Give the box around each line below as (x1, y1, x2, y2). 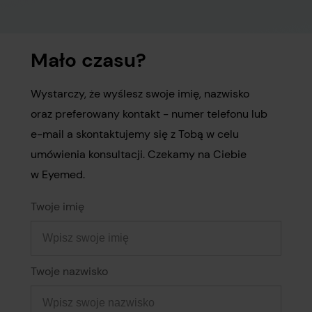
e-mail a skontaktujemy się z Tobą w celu (31, 127, 239, 141)
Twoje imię (31, 199, 84, 214)
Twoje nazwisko (31, 264, 108, 279)
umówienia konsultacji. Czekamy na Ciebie (31, 147, 247, 162)
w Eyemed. (31, 167, 85, 182)
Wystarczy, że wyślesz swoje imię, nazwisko (31, 86, 249, 101)
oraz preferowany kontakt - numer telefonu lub (31, 107, 267, 121)
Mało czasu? (31, 47, 146, 73)
